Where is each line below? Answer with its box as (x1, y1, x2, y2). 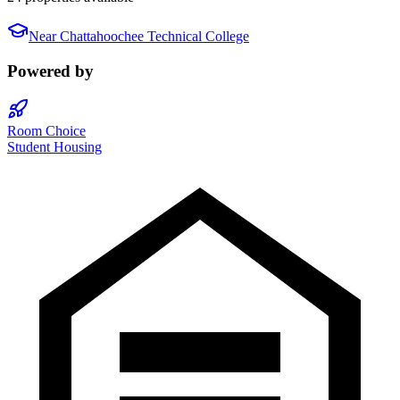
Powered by (7, 61, 94, 80)
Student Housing (7, 138, 102, 154)
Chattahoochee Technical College (60, 29, 249, 45)
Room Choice (7, 122, 86, 138)
